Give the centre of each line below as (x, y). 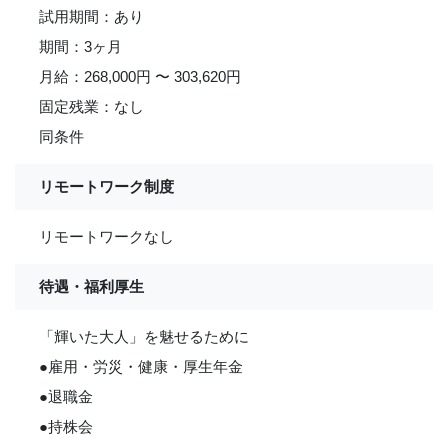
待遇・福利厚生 (91, 286)
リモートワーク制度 (106, 186)
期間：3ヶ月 (80, 46)
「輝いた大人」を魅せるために (144, 336)
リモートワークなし (106, 236)
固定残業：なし (91, 106)
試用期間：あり (91, 16)
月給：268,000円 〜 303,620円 (140, 76)
